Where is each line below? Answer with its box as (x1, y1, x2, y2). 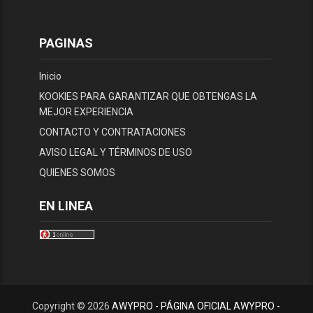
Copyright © (32, 300, 88, 312)
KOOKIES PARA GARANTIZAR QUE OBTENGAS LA (39, 91, 258, 103)
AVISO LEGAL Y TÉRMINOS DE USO (39, 147, 193, 159)
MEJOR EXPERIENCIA (39, 106, 134, 118)
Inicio (39, 71, 62, 82)
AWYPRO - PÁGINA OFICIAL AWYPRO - (112, 300, 281, 312)
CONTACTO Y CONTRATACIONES (39, 126, 187, 138)
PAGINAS (39, 35, 94, 50)
